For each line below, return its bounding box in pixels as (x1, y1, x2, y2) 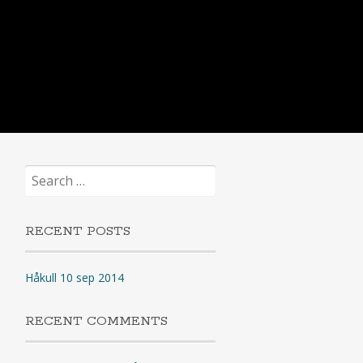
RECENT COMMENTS (24, 313, 168, 330)
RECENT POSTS (24, 223, 130, 240)
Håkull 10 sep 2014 (24, 270, 124, 285)
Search (23, 164, 59, 179)
